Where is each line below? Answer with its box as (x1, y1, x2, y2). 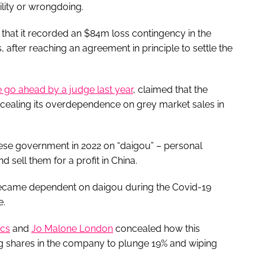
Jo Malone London (31, 222, 113, 234)
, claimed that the (133, 83, 208, 95)
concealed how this (113, 222, 200, 234)
